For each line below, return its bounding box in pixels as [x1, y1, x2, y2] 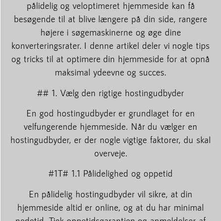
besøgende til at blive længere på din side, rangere [14, 13, 207, 25]
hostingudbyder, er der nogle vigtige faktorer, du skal [10, 134, 211, 146]
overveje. [94, 147, 127, 159]
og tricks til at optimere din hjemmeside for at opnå [11, 53, 210, 65]
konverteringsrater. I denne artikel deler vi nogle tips [11, 40, 210, 51]
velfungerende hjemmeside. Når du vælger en [24, 121, 197, 132]
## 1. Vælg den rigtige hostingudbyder [37, 87, 184, 98]
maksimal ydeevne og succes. [54, 67, 167, 78]
